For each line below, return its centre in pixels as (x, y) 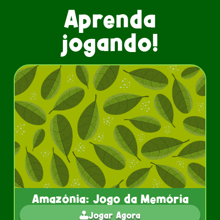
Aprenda (110, 19)
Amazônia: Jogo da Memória (110, 199)
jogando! (110, 42)
